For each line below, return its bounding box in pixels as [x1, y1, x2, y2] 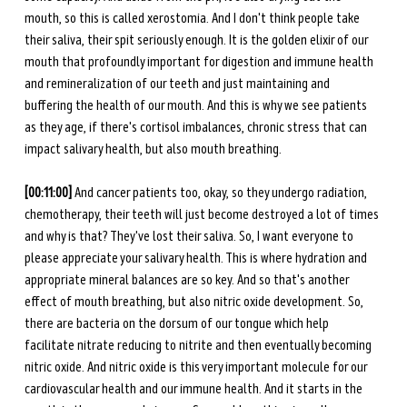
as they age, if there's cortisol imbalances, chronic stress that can [24, 118, 370, 137]
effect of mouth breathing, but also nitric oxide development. [24, 293, 345, 312]
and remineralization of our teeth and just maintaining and [24, 74, 333, 94]
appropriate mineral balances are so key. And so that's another [24, 271, 352, 290]
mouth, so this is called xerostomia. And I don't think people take [24, 9, 362, 28]
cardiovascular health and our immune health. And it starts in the [24, 380, 365, 399]
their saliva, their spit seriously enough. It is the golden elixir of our [24, 31, 371, 50]
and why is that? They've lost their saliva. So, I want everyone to [24, 227, 356, 246]
